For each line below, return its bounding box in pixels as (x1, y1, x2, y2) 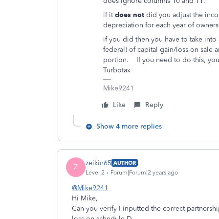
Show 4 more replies (96, 122, 162, 131)
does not (115, 11, 144, 19)
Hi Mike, (72, 194, 98, 202)
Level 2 (86, 169, 105, 176)
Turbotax (103, 66, 131, 74)
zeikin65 (86, 158, 111, 167)
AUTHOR (113, 159, 136, 166)
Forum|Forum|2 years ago (110, 169, 178, 176)
